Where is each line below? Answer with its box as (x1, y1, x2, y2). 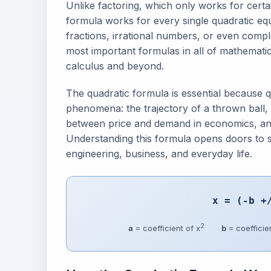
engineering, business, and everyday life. (66, 148, 252, 160)
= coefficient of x (132, 223, 200, 233)
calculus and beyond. (66, 60, 164, 73)
